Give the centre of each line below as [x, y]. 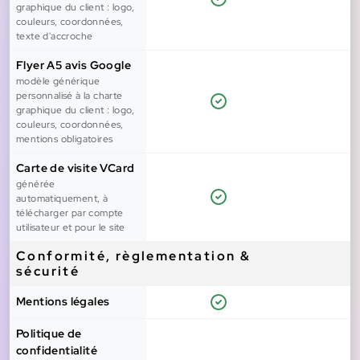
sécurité [48, 272]
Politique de [49, 334]
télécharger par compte [70, 213]
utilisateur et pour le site [71, 228]
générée [36, 184]
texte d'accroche [55, 37]
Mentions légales [63, 302]
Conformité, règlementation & [134, 256]
